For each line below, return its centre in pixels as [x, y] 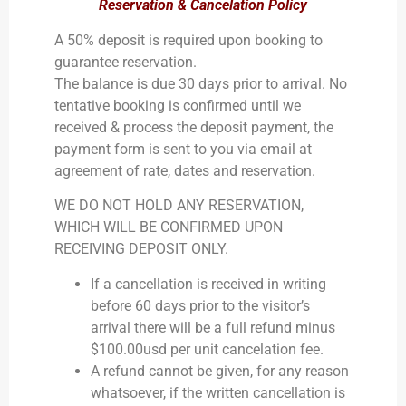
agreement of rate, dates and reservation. [185, 170]
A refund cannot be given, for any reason [220, 371]
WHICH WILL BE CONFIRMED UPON [169, 227]
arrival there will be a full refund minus [213, 327]
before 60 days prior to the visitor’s [200, 305]
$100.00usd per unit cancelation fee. [207, 349]
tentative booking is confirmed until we [178, 105]
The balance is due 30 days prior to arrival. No [201, 83]
